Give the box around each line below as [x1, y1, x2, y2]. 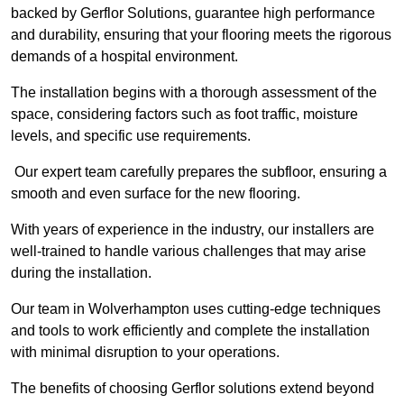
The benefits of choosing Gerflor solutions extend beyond [11, 381, 374, 397]
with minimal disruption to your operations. [11, 344, 283, 361]
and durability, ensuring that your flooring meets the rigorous [11, 27, 391, 43]
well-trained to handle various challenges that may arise [11, 243, 366, 260]
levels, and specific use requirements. [11, 128, 251, 144]
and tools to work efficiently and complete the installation [11, 323, 370, 339]
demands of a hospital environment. [11, 49, 242, 65]
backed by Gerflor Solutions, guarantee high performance [11, 5, 375, 22]
